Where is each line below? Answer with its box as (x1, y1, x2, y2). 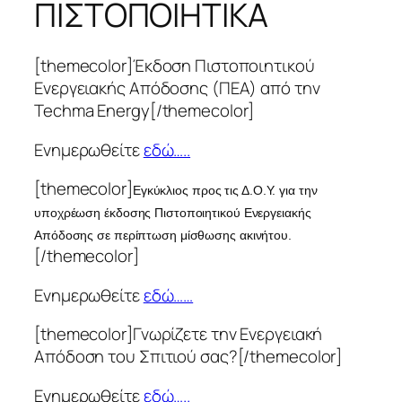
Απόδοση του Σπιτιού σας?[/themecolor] (34, 345, 343, 369)
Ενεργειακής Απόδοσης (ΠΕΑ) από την (34, 76, 320, 100)
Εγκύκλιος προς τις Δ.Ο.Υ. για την (132, 183, 318, 198)
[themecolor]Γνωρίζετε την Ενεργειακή (34, 322, 323, 346)
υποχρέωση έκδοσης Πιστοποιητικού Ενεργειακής (34, 205, 311, 221)
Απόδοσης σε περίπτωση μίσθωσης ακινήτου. (34, 228, 292, 243)
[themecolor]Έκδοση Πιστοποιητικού (34, 54, 315, 78)
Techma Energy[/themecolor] (34, 99, 255, 123)
